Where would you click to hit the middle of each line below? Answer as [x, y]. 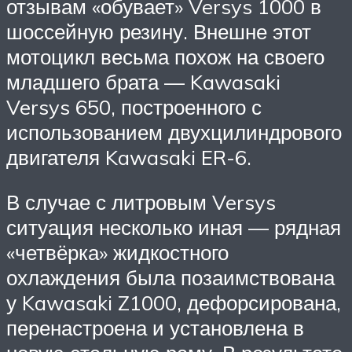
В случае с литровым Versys [141, 202]
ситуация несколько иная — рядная [174, 227]
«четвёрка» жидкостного [117, 253]
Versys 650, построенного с [134, 106]
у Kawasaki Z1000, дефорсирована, [174, 303]
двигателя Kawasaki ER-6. [129, 157]
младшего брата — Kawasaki [143, 81]
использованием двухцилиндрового [174, 132]
